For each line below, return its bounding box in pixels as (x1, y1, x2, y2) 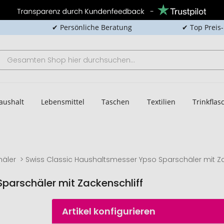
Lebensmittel (40, 96, 84, 106)
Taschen (101, 96, 130, 106)
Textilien (146, 96, 175, 106)
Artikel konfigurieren (62, 205, 156, 217)
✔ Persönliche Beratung (51, 22, 132, 32)
